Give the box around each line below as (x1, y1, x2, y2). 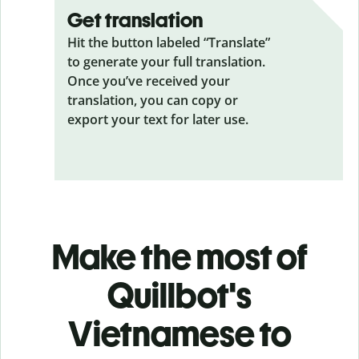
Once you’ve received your (67, 71, 230, 90)
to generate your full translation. (67, 52, 265, 71)
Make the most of (51, 235, 308, 278)
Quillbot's (107, 273, 252, 317)
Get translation (67, 6, 203, 33)
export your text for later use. (67, 110, 248, 128)
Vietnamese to (67, 312, 292, 355)
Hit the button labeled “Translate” (67, 33, 270, 51)
